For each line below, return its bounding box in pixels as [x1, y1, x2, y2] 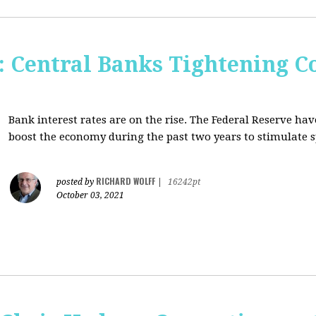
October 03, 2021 [56, 190, 124, 200]
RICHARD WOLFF [96, 175, 155, 187]
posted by [56, 177, 96, 187]
